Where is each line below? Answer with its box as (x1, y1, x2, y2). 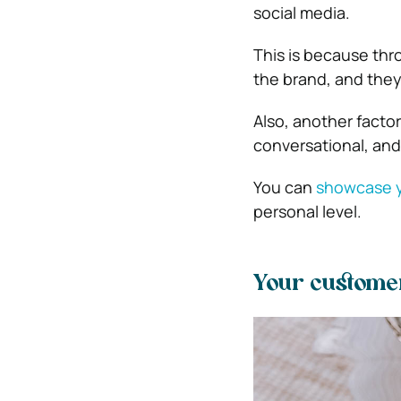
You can (252, 176, 316, 198)
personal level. (252, 200, 362, 222)
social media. (252, 2, 350, 23)
